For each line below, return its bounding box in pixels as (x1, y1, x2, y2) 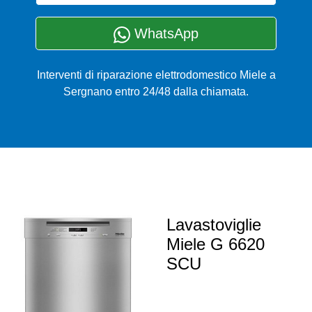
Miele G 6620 (166, 235, 265, 254)
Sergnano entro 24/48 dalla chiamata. (63, 86, 249, 98)
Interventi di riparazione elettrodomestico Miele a (36, 69, 276, 81)
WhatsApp (130, 26, 198, 42)
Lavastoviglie (166, 215, 261, 235)
